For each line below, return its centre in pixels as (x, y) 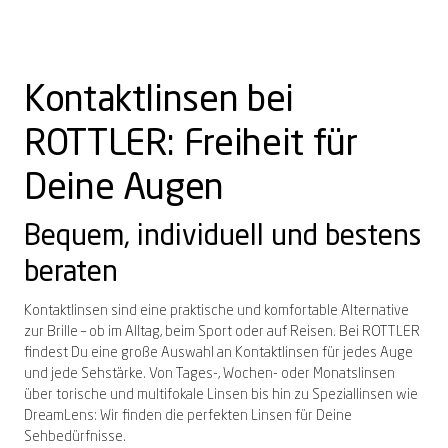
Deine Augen (124, 188)
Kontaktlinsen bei (159, 100)
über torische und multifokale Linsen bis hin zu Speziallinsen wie (221, 394)
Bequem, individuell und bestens (222, 237)
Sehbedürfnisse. (76, 436)
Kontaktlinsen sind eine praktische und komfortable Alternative (216, 310)
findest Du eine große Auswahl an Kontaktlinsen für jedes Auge (218, 352)
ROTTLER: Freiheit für (191, 144)
